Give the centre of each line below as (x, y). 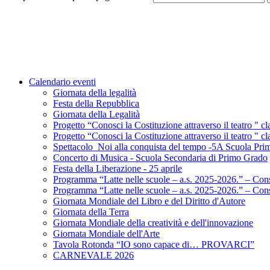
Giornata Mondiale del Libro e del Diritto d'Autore (149, 201)
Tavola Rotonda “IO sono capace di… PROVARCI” (154, 245)
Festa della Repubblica (96, 104)
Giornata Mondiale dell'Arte (106, 234)
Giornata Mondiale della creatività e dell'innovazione (153, 223)
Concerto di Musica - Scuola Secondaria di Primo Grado (160, 158)
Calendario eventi (62, 82)
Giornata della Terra (91, 212)
